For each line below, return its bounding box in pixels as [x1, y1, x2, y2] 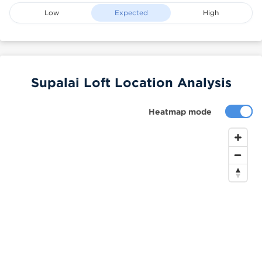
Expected [114, 9, 148, 16]
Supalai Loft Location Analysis [30, 75, 232, 89]
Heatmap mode [149, 107, 212, 116]
